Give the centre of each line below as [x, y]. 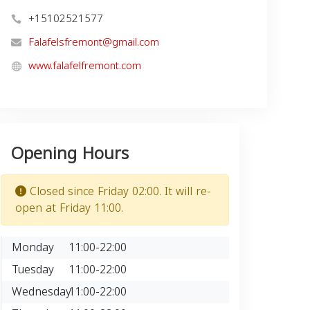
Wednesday [42, 292]
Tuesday [33, 270]
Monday [33, 247]
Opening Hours [70, 154]
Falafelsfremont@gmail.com [94, 42]
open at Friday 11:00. [69, 208]
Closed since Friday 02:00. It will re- [119, 191]
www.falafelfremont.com [85, 66]
